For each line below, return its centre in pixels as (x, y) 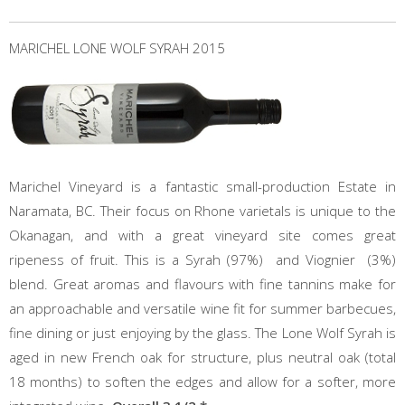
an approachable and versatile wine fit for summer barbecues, (202, 308)
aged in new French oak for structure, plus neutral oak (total (202, 357)
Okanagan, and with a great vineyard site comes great (202, 235)
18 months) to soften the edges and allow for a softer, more (202, 381)
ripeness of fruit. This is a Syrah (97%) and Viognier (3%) (202, 259)
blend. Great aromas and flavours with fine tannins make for (202, 284)
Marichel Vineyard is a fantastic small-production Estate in (202, 186)
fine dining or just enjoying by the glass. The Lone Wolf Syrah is (202, 333)
